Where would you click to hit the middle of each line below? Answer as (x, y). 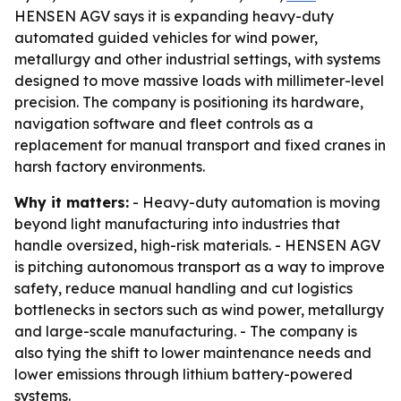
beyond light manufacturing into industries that (177, 224)
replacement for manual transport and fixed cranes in (200, 145)
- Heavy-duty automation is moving (255, 202)
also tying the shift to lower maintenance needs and (193, 353)
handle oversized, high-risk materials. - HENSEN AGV (197, 245)
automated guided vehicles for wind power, (166, 38)
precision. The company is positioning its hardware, (189, 102)
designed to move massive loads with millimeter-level (199, 81)
